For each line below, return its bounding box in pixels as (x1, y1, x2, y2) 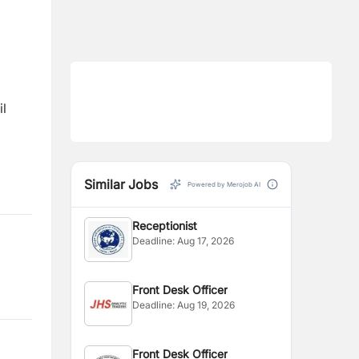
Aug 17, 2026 (177, 235, 235, 247)
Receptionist (132, 219, 198, 232)
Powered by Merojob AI (188, 180, 260, 188)
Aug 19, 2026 (177, 299, 236, 311)
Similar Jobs (84, 176, 158, 192)
